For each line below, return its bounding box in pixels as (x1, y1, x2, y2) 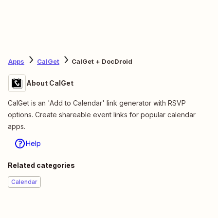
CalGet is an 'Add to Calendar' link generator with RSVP (8, 98, 186, 107)
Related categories (8, 161, 75, 169)
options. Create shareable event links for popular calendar (8, 110, 196, 119)
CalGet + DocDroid (72, 57, 132, 66)
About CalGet (26, 78, 73, 87)
